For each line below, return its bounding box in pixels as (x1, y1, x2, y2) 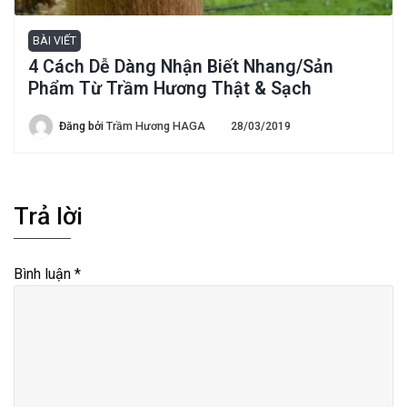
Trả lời (14, 202, 83, 232)
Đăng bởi (59, 119, 106, 134)
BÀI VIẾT (33, 34, 76, 48)
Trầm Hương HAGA (106, 119, 205, 134)
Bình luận (14, 265, 74, 283)
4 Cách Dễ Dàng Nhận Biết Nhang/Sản (28, 56, 333, 78)
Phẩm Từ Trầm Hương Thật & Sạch (28, 78, 312, 100)
